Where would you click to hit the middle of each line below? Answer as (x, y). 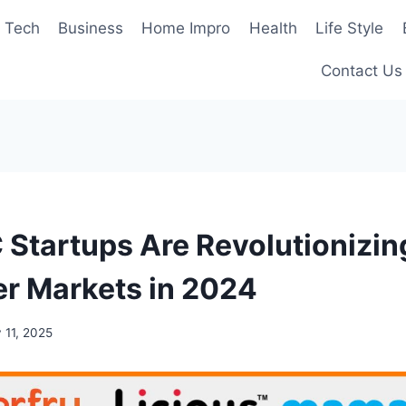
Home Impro (186, 28)
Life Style (350, 28)
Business (91, 28)
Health (273, 28)
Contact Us (362, 71)
